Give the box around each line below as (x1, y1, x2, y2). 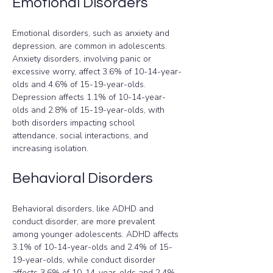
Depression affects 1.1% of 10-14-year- (12, 91, 166, 103)
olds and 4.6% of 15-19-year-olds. (12, 79, 148, 90)
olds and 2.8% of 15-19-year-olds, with (12, 104, 167, 116)
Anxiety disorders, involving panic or (12, 53, 154, 65)
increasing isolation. (12, 143, 88, 154)
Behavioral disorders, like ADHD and (12, 203, 156, 214)
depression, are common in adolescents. (12, 40, 169, 52)
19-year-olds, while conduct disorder (12, 254, 158, 266)
